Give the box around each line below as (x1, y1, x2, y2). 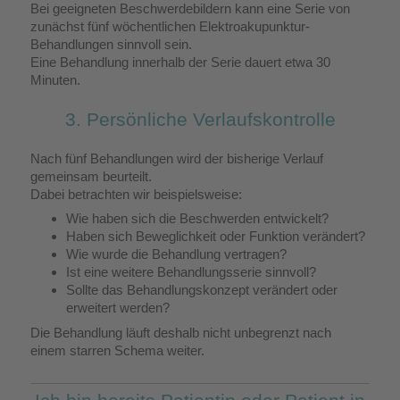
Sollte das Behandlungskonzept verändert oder (66, 282, 337, 298)
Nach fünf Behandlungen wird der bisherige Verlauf (30, 150, 323, 166)
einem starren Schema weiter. (30, 343, 204, 359)
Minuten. (30, 71, 80, 87)
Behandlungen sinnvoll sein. (30, 36, 192, 52)
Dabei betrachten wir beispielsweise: (30, 186, 242, 202)
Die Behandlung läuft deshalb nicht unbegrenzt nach (30, 325, 331, 341)
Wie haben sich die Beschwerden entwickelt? (66, 211, 329, 227)
